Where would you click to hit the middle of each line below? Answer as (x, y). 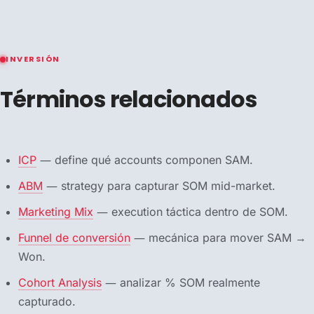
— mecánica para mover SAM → (218, 238)
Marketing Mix (56, 212)
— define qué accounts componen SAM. (145, 160)
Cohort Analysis (60, 282)
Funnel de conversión (74, 238)
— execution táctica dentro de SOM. (191, 212)
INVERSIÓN (33, 59)
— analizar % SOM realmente (181, 282)
